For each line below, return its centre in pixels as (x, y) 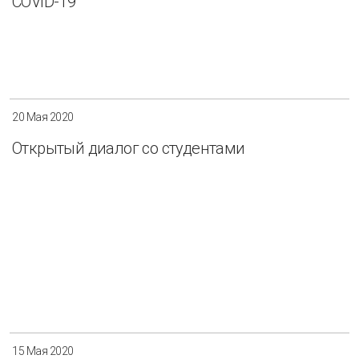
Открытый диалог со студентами (129, 149)
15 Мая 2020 (43, 351)
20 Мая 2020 (43, 117)
